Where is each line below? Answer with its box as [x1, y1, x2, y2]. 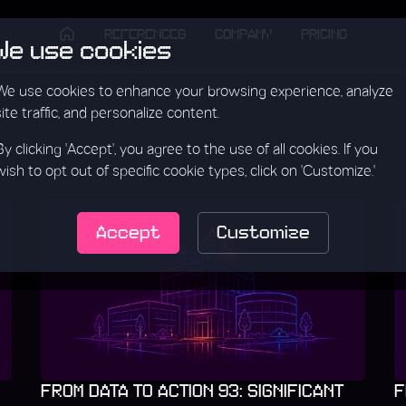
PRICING [301, 25, 347, 43]
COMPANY [215, 25, 272, 43]
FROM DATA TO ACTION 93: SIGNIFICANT [40, 382, 343, 401]
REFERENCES [104, 25, 186, 43]
